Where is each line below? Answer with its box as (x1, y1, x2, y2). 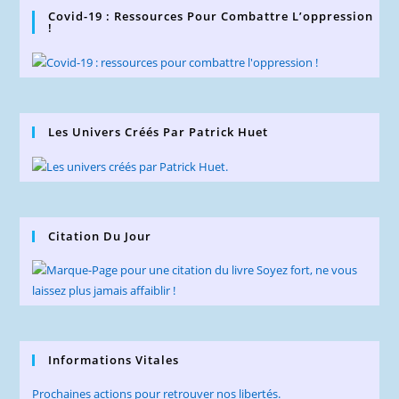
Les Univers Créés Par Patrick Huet (48, 124, 269, 141)
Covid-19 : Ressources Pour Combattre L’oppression (48, 8, 374, 25)
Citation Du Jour (48, 228, 152, 245)
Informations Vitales (48, 352, 180, 369)
